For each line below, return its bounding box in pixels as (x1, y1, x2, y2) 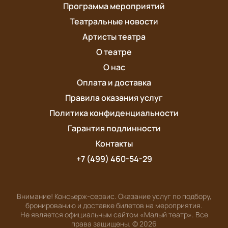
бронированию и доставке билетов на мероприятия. (25, 201, 203, 211)
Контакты (95, 138, 133, 150)
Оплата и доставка (77, 77, 151, 89)
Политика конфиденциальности (49, 107, 179, 119)
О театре (96, 46, 132, 58)
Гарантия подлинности (67, 123, 161, 134)
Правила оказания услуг (65, 92, 163, 104)
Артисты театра (82, 31, 146, 43)
